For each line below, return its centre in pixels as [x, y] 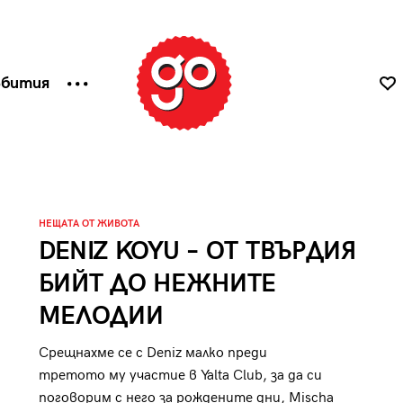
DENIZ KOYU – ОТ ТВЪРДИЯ [197, 251]
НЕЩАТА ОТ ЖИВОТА [89, 224]
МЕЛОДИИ [101, 316]
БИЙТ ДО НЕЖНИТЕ [157, 284]
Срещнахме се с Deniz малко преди [152, 353]
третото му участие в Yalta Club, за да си [180, 376]
